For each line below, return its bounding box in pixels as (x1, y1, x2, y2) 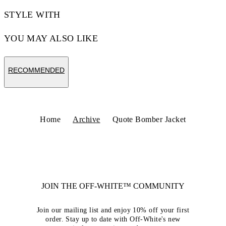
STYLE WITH (4, 10, 61, 20)
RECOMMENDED (8, 66, 65, 74)
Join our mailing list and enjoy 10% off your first (36, 206, 189, 214)
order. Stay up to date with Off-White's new (45, 215, 181, 223)
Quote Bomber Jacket (112, 115, 186, 124)
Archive (73, 115, 100, 124)
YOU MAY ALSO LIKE (4, 33, 98, 43)
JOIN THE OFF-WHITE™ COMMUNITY (41, 182, 185, 190)
